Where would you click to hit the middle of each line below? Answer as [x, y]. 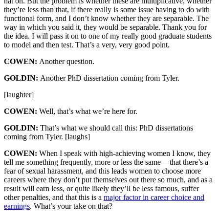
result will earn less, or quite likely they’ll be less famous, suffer [101, 189]
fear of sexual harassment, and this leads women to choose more [102, 171]
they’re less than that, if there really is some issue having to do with [107, 10]
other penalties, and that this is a [54, 197]
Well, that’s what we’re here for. [88, 111]
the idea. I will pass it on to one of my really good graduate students [108, 36]
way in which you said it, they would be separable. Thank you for [105, 27]
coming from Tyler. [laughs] [47, 137]
